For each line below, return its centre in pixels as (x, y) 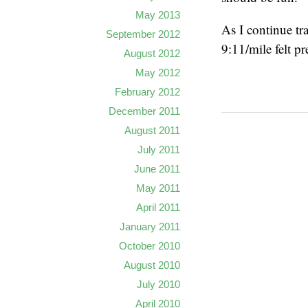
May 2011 (158, 188)
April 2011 (158, 207)
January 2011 (150, 227)
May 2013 (158, 15)
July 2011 (159, 150)
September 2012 (143, 34)
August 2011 (152, 130)
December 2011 (144, 111)
